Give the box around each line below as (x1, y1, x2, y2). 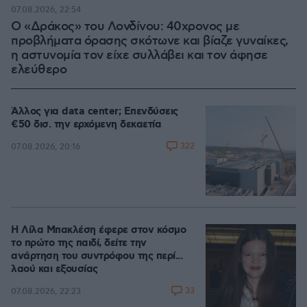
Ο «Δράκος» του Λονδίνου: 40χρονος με (11, 19, 239, 34)
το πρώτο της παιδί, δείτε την (11, 236, 147, 250)
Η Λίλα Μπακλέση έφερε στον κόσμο (11, 223, 186, 237)
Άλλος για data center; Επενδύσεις (11, 105, 178, 119)
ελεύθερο (11, 62, 66, 77)
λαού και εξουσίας (11, 262, 99, 276)
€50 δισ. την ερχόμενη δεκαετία (11, 118, 161, 132)
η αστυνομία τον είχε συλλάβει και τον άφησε (11, 48, 268, 63)
